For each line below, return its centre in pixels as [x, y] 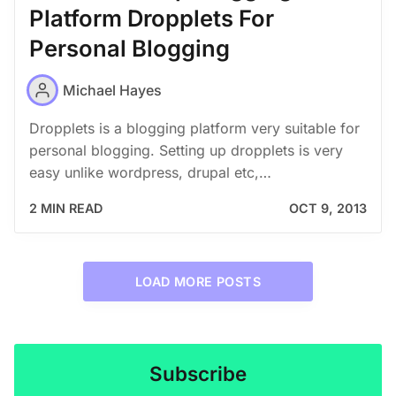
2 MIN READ [66, 209]
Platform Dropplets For [152, 19]
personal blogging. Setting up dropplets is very [186, 151]
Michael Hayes [112, 90]
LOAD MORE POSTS [198, 281]
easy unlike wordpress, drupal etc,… [150, 173]
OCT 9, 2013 [328, 209]
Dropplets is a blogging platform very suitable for [194, 129]
